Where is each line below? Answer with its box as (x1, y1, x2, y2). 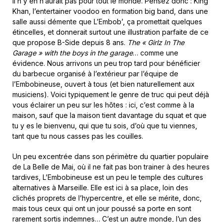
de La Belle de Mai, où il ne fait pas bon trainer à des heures (12, 163, 210, 171)
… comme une (133, 49, 178, 57)
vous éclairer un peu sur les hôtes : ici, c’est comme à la (12, 101, 194, 110)
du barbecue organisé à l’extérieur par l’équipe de (12, 69, 178, 78)
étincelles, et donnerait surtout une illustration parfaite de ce (12, 28, 209, 37)
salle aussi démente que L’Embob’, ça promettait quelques (12, 17, 202, 26)
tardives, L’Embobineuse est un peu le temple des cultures (12, 173, 203, 182)
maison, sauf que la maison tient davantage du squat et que (12, 111, 207, 120)
